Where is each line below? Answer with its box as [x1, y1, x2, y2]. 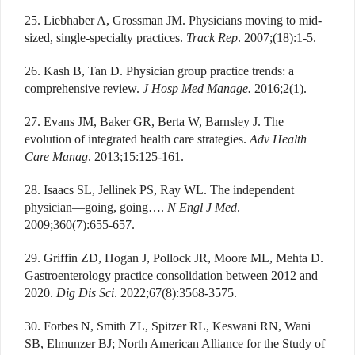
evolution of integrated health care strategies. [25, 132, 250, 146]
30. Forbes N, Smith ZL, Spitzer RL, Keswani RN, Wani [25, 319, 311, 333]
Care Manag [25, 149, 88, 163]
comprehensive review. [25, 81, 143, 95]
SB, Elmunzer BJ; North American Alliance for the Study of [25, 336, 325, 350]
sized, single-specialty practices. [25, 30, 186, 44]
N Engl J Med [167, 200, 237, 214]
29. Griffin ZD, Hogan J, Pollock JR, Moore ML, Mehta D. [25, 250, 323, 265]
